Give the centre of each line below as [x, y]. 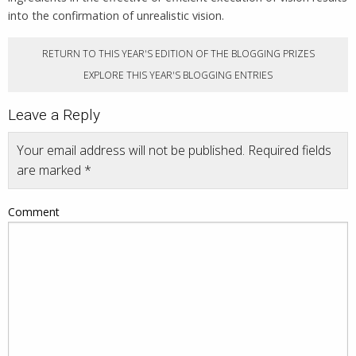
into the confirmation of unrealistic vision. [116, 15]
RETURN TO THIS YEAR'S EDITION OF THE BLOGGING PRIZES [178, 53]
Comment [34, 211]
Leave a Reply [54, 114]
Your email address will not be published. [131, 150]
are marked [50, 170]
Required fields [288, 150]
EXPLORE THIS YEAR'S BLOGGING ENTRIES [178, 75]
